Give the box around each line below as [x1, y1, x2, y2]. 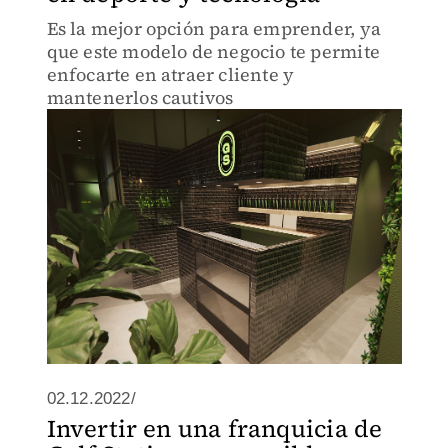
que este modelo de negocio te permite [46, 39, 380, 64]
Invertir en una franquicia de [46, 412, 383, 445]
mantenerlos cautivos [46, 85, 234, 110]
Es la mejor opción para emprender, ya [46, 16, 381, 41]
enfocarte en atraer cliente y [46, 62, 295, 87]
